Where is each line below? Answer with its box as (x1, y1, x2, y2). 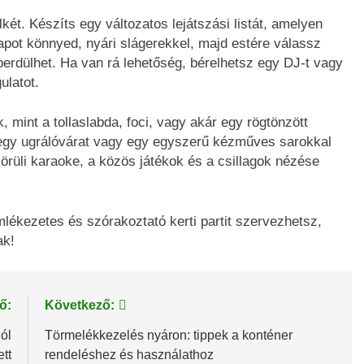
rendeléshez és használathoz (44, 348, 214, 362)
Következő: (44, 298, 115, 313)
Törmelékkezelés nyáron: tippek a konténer (44, 328, 292, 343)
